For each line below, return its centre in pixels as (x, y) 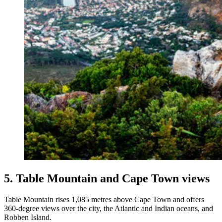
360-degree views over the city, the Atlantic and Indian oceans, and (109, 208)
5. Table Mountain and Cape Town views (107, 178)
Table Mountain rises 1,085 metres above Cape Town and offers (104, 199)
